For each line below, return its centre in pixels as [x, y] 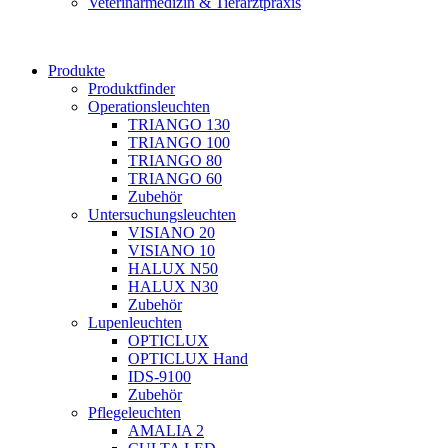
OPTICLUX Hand [188, 358]
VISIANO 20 [171, 232]
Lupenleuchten [135, 322]
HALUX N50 [173, 268]
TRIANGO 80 [175, 160]
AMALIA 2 [166, 430]
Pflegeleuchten [134, 412]
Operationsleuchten [149, 106]
